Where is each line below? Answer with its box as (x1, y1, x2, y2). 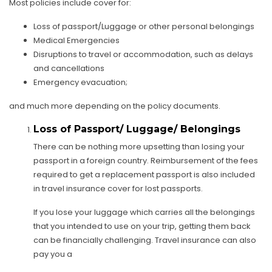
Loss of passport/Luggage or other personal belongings (33, 20, 254, 32)
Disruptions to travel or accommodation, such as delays (33, 48, 253, 60)
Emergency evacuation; (33, 76, 127, 88)
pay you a (33, 248, 72, 260)
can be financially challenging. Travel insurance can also (33, 234, 256, 246)
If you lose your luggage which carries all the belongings (33, 206, 255, 218)
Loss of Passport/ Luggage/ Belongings (33, 123, 240, 135)
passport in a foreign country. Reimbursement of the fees (33, 154, 258, 166)
